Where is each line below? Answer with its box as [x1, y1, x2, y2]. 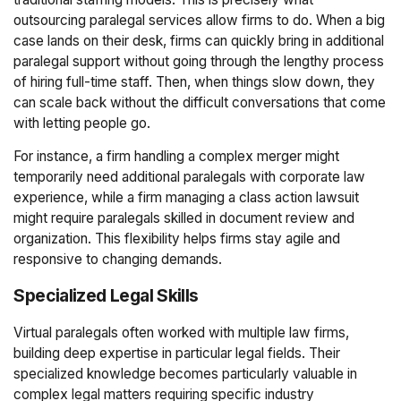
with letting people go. [13, 115, 151, 132]
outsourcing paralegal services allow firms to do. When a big [13, 12, 386, 30]
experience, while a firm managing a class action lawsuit [13, 188, 360, 206]
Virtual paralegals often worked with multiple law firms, [13, 323, 350, 341]
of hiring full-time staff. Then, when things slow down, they [13, 73, 376, 91]
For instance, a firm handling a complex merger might [13, 147, 340, 165]
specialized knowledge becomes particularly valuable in [13, 364, 358, 382]
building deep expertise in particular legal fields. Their [13, 344, 341, 362]
